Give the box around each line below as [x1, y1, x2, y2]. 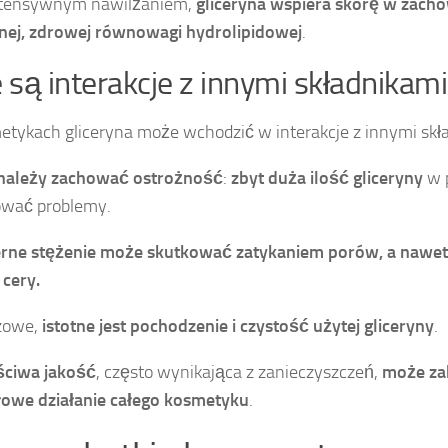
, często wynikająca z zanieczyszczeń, [96, 361, 382, 384]
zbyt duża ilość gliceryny [231, 167, 423, 190]
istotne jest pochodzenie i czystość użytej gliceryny [42, 315, 434, 338]
